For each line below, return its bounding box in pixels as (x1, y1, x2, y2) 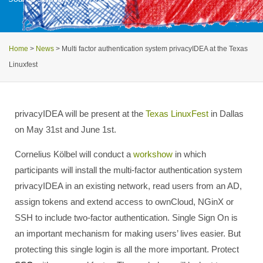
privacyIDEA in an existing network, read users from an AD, (15, 180, 242, 191)
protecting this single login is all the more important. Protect (15, 244, 239, 254)
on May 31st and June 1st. (15, 124, 116, 135)
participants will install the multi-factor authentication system (15, 164, 242, 175)
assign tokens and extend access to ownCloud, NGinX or (15, 196, 234, 207)
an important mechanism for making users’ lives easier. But (15, 228, 241, 238)
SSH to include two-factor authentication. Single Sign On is (15, 212, 238, 222)
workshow (133, 149, 173, 159)
